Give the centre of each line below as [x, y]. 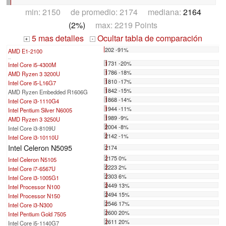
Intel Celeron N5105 [32, 160]
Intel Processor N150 [34, 196]
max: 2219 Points [121, 25]
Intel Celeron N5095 [40, 148]
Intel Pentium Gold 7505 [37, 214]
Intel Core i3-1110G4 [34, 101]
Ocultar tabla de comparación [149, 38]
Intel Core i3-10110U [33, 137]
